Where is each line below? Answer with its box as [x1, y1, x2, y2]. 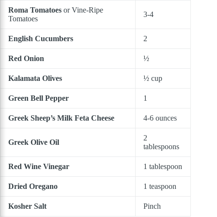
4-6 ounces [143, 114, 177, 123]
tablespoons [143, 142, 179, 151]
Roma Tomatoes [8, 6, 62, 15]
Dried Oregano [8, 182, 58, 191]
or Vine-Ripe [62, 6, 103, 15]
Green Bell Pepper [8, 94, 69, 103]
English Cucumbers [8, 34, 73, 43]
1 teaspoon [143, 182, 176, 191]
